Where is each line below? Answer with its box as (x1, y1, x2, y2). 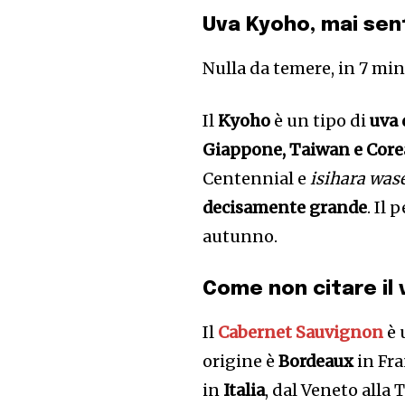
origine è (202, 351, 279, 372)
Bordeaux (278, 351, 354, 372)
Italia (223, 380, 266, 400)
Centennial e (202, 168, 311, 189)
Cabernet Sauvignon (218, 322, 384, 343)
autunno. (202, 226, 278, 247)
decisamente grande (202, 197, 368, 218)
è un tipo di (270, 110, 371, 131)
